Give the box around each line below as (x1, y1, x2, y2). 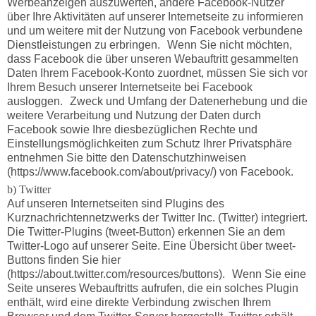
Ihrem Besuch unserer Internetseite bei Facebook (6, 81, 253, 94)
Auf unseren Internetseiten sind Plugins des (6, 197, 224, 210)
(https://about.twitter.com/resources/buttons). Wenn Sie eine (6, 268, 306, 281)
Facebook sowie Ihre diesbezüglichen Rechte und (6, 123, 257, 136)
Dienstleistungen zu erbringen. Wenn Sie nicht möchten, (6, 39, 292, 51)
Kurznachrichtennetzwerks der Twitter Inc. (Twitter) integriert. (6, 212, 308, 224)
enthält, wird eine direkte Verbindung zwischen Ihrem (6, 296, 271, 309)
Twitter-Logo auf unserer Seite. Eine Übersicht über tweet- (6, 240, 296, 253)
